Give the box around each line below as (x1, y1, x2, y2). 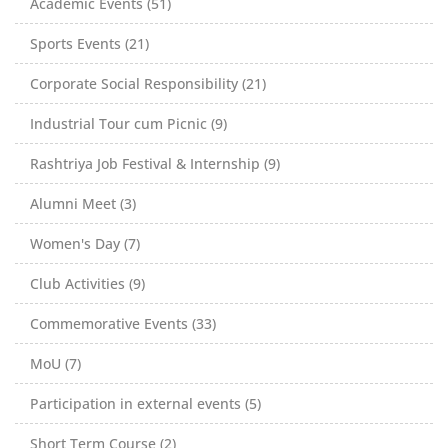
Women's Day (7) (30, 233, 140, 253)
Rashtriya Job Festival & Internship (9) (30, 153, 280, 173)
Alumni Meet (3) (30, 193, 136, 213)
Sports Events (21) (30, 33, 149, 53)
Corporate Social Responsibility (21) (30, 73, 266, 93)
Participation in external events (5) (30, 393, 261, 413)
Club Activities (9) (30, 273, 145, 293)
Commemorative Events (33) (30, 313, 216, 333)
